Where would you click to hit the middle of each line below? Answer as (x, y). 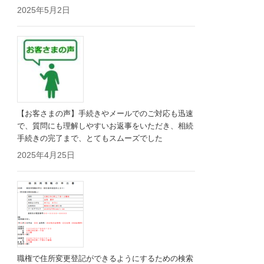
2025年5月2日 (44, 10)
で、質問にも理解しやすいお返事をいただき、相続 (105, 126)
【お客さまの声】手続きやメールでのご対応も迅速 (105, 113)
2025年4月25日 (46, 155)
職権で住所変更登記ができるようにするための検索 (105, 258)
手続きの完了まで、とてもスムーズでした (90, 138)
